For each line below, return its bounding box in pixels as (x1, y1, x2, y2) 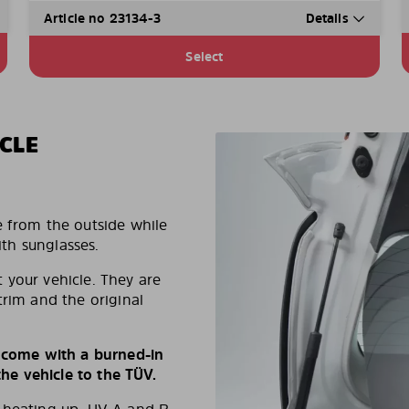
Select (185, 47, 224, 66)
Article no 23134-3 (43, 9, 161, 27)
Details (305, 9, 352, 27)
